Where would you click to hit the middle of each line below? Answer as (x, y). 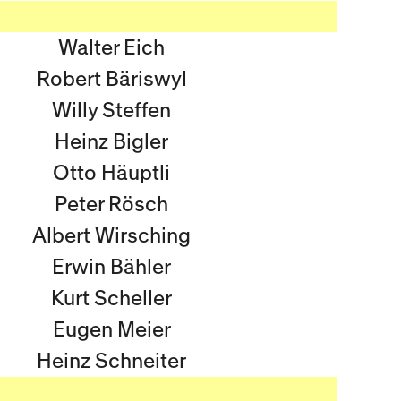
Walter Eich (111, 48)
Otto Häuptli (111, 173)
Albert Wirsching (111, 236)
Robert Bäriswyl (111, 79)
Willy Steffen (111, 111)
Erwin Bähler (111, 267)
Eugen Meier (111, 330)
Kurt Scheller (111, 299)
